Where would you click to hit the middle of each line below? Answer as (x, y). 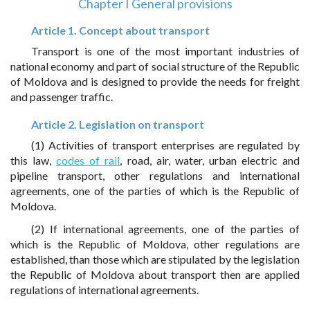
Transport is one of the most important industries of (165, 51)
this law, (34, 160)
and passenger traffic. (62, 97)
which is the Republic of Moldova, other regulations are (155, 244)
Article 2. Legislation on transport (118, 124)
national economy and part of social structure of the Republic (155, 66)
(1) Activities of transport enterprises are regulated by (165, 145)
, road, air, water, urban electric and (210, 160)
